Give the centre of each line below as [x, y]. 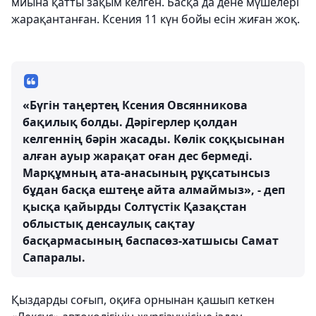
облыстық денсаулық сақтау [109, 224]
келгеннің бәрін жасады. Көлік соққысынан [154, 139]
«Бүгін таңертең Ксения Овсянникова [135, 105]
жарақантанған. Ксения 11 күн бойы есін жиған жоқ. [156, 19]
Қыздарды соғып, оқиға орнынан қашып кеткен [143, 300]
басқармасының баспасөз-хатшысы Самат [151, 241]
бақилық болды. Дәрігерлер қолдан [130, 122]
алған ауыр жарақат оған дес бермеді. [138, 156]
